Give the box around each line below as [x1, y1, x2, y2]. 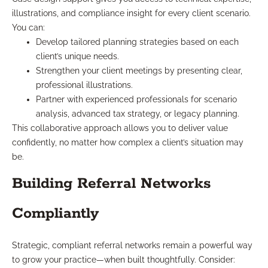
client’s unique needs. [36, 51, 119, 62]
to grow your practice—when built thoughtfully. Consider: [12, 255, 235, 265]
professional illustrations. [36, 80, 133, 90]
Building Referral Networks [12, 174, 211, 194]
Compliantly [12, 204, 99, 224]
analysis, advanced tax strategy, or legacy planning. [36, 109, 239, 119]
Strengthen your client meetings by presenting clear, [36, 66, 242, 76]
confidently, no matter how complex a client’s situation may [12, 138, 243, 148]
